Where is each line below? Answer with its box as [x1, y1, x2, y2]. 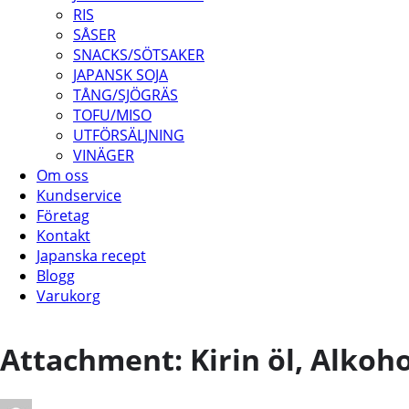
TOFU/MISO [73, 105, 152, 125]
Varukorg [37, 286, 100, 306]
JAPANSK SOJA [73, 65, 168, 85]
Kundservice [37, 185, 121, 205]
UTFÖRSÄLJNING [73, 125, 184, 145]
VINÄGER [73, 145, 134, 165]
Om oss [37, 165, 89, 185]
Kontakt [37, 225, 90, 246]
